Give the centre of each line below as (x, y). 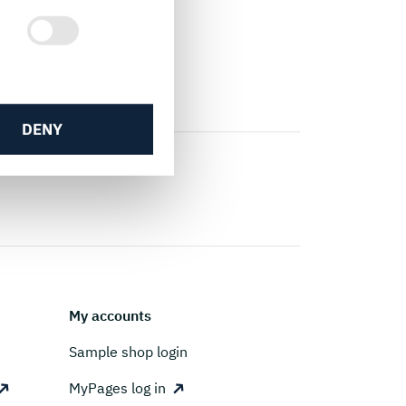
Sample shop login (128, 351)
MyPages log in (117, 387)
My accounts (110, 315)
